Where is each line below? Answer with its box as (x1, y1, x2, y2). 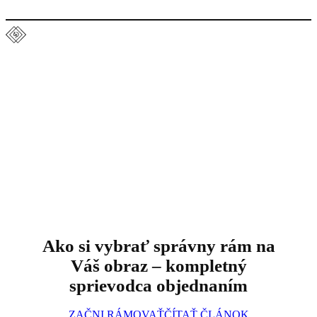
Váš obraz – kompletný (70, 255, 247, 275)
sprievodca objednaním (69, 275, 248, 295)
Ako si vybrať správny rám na (42, 236, 275, 255)
